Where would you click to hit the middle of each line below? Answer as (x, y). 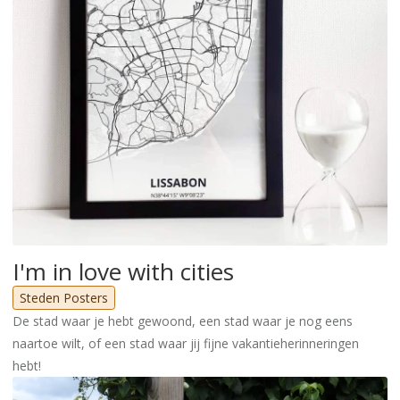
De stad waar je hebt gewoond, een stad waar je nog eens (183, 321)
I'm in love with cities (123, 272)
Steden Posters (64, 298)
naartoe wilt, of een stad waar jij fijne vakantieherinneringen (186, 344)
